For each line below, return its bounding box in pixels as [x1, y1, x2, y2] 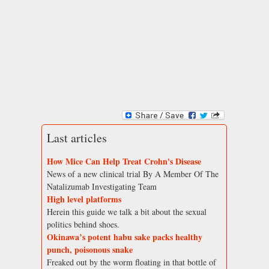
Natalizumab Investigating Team [47, 181, 157, 193]
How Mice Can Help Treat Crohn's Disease [47, 155, 201, 168]
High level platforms [47, 193, 121, 206]
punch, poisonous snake [47, 243, 133, 256]
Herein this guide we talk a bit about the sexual [47, 206, 207, 218]
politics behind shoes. [47, 219, 119, 231]
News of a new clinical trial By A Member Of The [47, 168, 219, 180]
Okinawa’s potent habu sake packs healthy [47, 231, 202, 244]
